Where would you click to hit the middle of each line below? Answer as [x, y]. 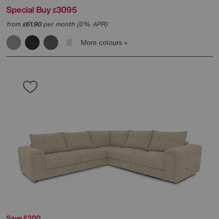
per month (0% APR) [74, 24]
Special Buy [29, 10]
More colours [102, 43]
